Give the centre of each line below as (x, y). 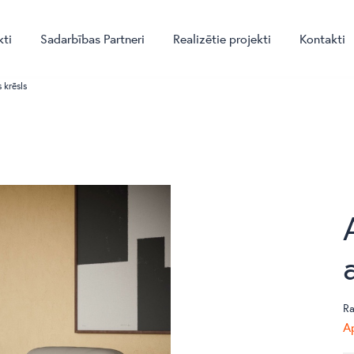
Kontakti (322, 38)
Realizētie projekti (222, 38)
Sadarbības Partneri (92, 38)
